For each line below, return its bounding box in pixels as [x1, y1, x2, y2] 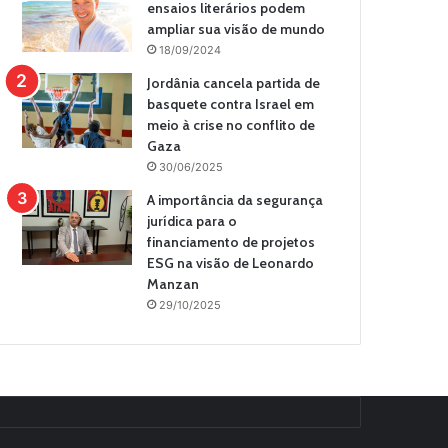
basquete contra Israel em [147, 95, 315, 113]
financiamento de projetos [147, 233, 316, 251]
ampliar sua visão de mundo [147, 20, 326, 38]
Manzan [147, 275, 200, 293]
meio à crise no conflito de [147, 116, 316, 134]
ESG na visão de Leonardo [147, 254, 315, 272]
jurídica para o [147, 212, 238, 230]
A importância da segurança [147, 191, 324, 209]
